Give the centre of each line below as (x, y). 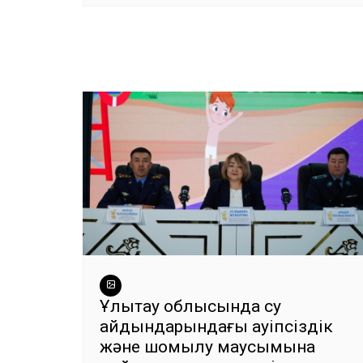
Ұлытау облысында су (190, 306)
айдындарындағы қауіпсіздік (216, 327)
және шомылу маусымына (207, 347)
